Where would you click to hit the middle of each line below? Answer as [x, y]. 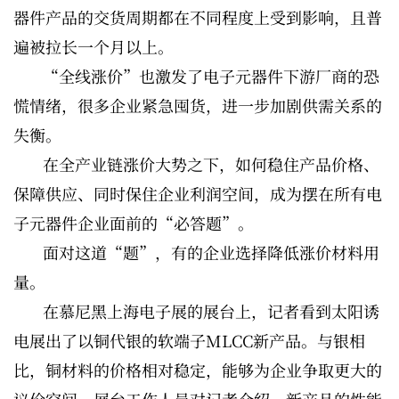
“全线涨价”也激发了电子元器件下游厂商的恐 [211, 76]
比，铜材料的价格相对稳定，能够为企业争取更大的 [198, 370]
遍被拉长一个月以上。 [94, 46]
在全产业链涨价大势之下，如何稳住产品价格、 [211, 164]
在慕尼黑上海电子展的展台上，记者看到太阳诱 [211, 311]
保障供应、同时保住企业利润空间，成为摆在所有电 [198, 193]
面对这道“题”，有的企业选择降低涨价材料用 [211, 252]
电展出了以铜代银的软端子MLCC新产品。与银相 [189, 340]
